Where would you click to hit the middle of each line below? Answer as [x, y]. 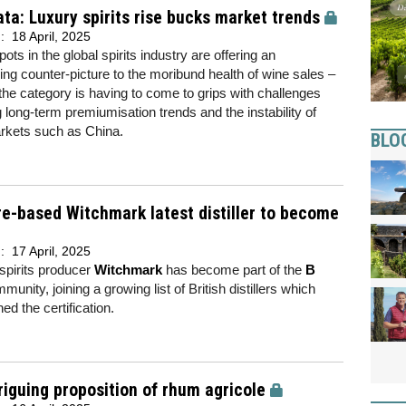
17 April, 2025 [51, 251]
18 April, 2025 [51, 36]
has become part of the [234, 270]
